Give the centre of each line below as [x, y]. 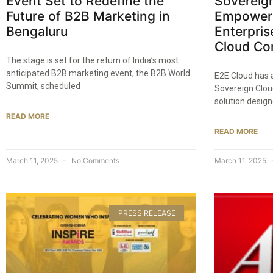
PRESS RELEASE [147, 213]
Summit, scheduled [43, 86]
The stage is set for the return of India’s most [92, 61]
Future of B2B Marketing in [88, 16]
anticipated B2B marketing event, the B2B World [98, 73]
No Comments [94, 161]
